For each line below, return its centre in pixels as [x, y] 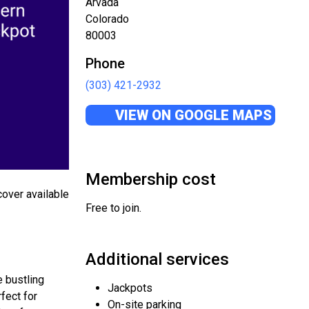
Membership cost [151, 179]
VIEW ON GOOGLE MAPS [192, 115]
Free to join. [113, 208]
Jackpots [130, 288]
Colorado [107, 19]
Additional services [157, 259]
